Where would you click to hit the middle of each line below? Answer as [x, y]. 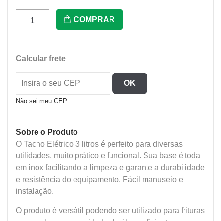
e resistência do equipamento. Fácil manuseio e [99, 179]
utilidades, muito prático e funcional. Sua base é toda [108, 155]
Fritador [29, 62]
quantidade [35, 110]
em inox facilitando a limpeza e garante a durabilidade [110, 167]
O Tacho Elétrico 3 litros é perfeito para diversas [99, 144]
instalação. [35, 191]
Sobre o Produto [47, 132]
